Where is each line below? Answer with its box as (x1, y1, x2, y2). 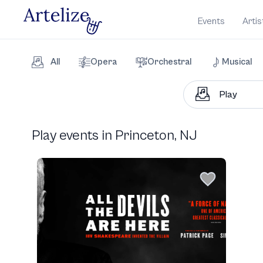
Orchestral (147, 57, 191, 67)
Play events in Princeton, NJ (32, 127, 197, 144)
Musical (222, 57, 252, 67)
